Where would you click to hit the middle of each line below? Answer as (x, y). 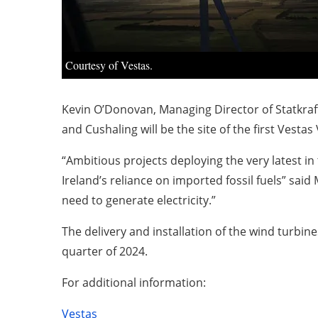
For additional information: (134, 283)
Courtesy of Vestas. (109, 65)
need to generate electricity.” (139, 200)
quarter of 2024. (105, 251)
